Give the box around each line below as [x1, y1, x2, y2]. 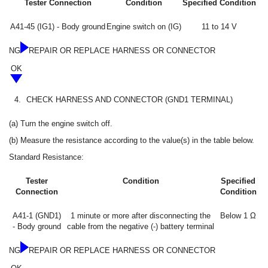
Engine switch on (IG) [106, 22, 181, 31]
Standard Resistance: [9, 152, 84, 162]
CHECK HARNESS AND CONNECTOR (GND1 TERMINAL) [26, 95, 233, 104]
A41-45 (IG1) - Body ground [10, 22, 105, 31]
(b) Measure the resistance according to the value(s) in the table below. [9, 135, 254, 145]
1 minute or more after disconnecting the [71, 211, 211, 220]
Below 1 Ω [220, 211, 256, 220]
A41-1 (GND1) [12, 211, 61, 220]
